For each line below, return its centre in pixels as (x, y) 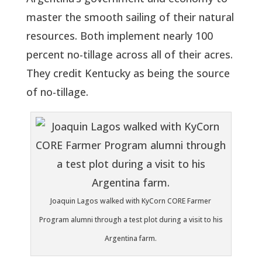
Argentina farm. (131, 238)
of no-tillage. (57, 92)
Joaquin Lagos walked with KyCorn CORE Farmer (131, 201)
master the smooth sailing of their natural (130, 17)
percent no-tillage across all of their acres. (129, 54)
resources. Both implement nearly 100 (119, 35)
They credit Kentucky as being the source (128, 73)
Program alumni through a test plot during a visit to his (131, 219)
